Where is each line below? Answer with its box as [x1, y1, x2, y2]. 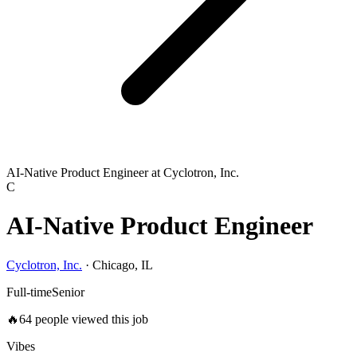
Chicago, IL [92, 257, 153, 272]
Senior [52, 284, 84, 299]
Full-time [6, 284, 52, 299]
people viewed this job [32, 312, 148, 326]
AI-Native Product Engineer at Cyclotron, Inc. [6, 166, 239, 179]
